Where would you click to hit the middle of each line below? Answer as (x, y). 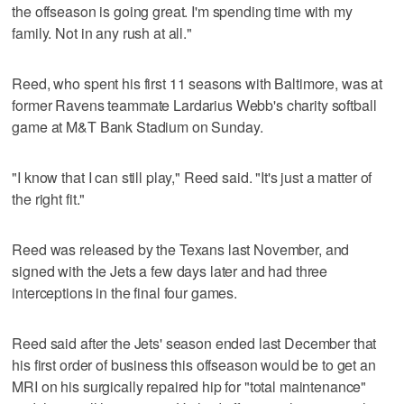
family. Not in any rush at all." (102, 32)
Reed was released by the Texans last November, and (181, 249)
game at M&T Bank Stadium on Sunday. (138, 126)
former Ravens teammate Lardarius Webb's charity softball (194, 105)
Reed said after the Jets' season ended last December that (194, 343)
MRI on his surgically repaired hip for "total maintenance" (189, 386)
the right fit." (49, 198)
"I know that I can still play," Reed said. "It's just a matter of (192, 177)
